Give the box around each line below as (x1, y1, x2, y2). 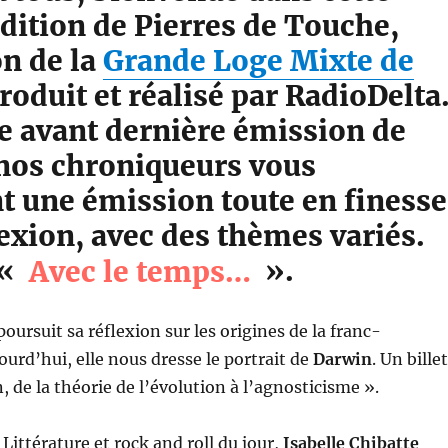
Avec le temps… (28, 253, 251, 290)
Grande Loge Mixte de (102, 43, 414, 80)
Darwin (312, 349, 372, 370)
